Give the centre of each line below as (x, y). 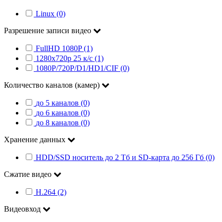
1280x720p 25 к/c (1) (70, 58)
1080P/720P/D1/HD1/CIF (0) (83, 68)
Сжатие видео (29, 174)
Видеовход (23, 209)
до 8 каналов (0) (63, 123)
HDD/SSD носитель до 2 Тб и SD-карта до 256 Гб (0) (125, 158)
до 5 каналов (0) (63, 103)
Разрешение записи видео (49, 31)
